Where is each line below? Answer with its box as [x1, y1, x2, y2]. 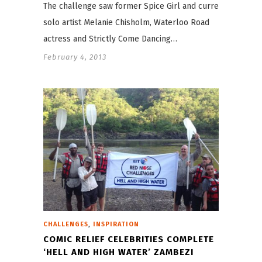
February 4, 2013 [43, 52, 106, 61]
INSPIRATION [93, 220, 139, 229]
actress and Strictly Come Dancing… [43, 33, 177, 44]
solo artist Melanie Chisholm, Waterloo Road [43, 17, 209, 27]
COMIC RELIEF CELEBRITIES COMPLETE [43, 234, 214, 245]
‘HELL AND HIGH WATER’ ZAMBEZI [43, 247, 194, 258]
